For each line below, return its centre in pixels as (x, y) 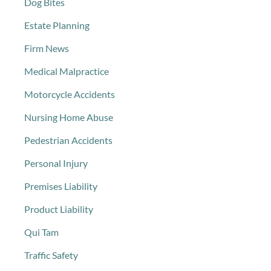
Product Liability (59, 209)
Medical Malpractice (67, 71)
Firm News (47, 48)
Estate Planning (57, 25)
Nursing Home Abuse (69, 117)
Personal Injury (56, 163)
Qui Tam (41, 232)
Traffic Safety (51, 255)
